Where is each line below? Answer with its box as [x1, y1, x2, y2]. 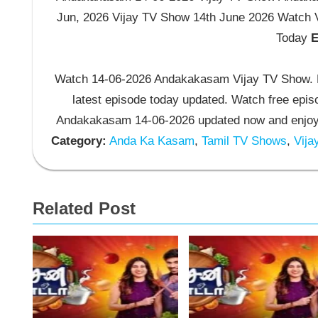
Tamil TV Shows [197, 134, 287, 148]
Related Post [33, 198, 136, 218]
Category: [50, 134, 106, 148]
